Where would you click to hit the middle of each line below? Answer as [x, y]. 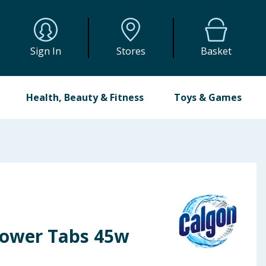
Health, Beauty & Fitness [85, 97]
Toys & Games [208, 97]
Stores [131, 51]
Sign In [46, 51]
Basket [216, 51]
